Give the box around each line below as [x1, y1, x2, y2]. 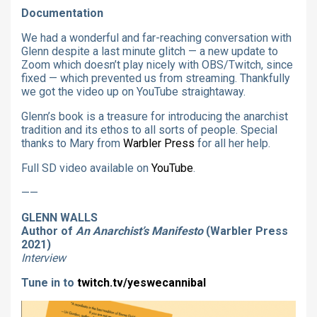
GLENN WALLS [21, 210, 98, 224]
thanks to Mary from [21, 136, 123, 150]
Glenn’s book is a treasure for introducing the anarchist [21, 109, 288, 123]
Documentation [21, 6, 103, 20]
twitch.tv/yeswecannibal [77, 275, 206, 289]
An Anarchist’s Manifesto [76, 224, 203, 238]
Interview [21, 250, 66, 265]
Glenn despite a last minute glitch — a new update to [21, 44, 278, 58]
